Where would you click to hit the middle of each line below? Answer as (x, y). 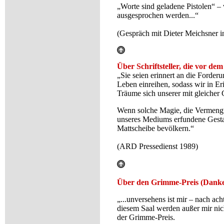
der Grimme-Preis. (146, 217)
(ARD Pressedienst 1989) (157, 146)
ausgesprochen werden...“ (158, 15)
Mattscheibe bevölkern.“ (155, 128)
